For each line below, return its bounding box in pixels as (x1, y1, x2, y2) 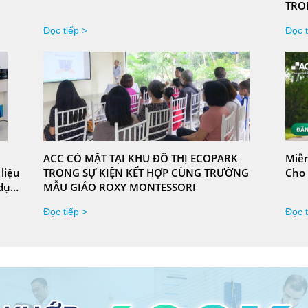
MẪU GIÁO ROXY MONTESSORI (43, 179, 196, 194)
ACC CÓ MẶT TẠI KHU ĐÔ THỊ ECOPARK (43, 151, 238, 165)
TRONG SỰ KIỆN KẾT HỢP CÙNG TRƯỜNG (43, 165, 249, 179)
